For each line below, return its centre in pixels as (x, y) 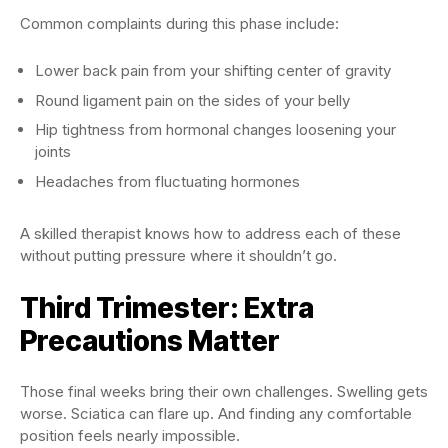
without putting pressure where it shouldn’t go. (178, 255)
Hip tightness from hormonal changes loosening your (215, 129)
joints (53, 151)
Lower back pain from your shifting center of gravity (213, 70)
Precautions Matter (150, 340)
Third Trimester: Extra (167, 307)
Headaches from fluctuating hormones (167, 181)
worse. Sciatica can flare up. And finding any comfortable (216, 413)
